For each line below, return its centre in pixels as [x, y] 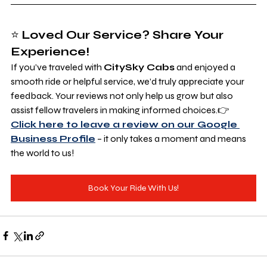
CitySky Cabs [139, 67]
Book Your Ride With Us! [133, 188]
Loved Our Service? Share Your [124, 35]
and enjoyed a [206, 67]
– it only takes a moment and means [172, 138]
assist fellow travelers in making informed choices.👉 [121, 110]
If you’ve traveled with [57, 67]
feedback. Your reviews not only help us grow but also [123, 95]
